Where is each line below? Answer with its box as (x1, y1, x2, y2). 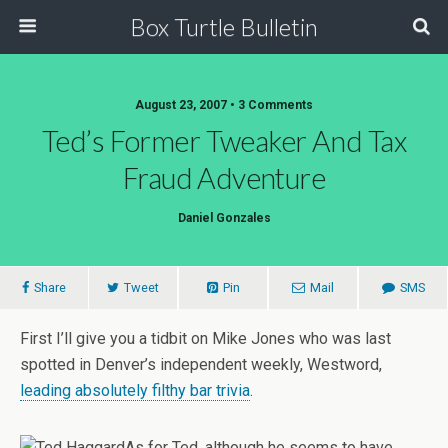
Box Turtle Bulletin (130, 12, 318, 41)
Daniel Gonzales (177, 211, 271, 225)
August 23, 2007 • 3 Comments (135, 98, 313, 112)
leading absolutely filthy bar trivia (20, 381, 250, 400)
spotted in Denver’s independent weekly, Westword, (20, 355, 382, 374)
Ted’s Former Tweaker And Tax (42, 124, 406, 158)
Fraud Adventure (122, 161, 326, 195)
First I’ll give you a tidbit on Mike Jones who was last (20, 329, 391, 348)
